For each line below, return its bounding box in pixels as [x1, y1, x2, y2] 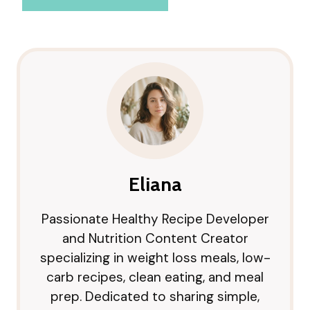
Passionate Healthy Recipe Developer [41, 210, 269, 228]
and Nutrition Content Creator [62, 229, 248, 247]
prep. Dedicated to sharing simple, [51, 287, 259, 305]
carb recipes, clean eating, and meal [46, 268, 264, 286]
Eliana [128, 172, 182, 196]
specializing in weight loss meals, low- [39, 248, 271, 266]
